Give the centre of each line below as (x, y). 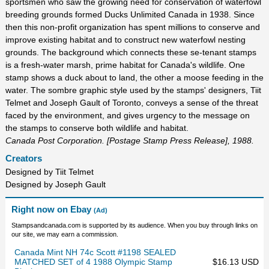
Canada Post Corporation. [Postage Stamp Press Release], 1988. (129, 140)
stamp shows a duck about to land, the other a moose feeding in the (134, 77)
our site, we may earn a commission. (65, 234)
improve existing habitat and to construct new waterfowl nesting (125, 39)
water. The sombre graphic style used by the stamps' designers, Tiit (133, 90)
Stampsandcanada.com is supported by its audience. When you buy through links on (134, 225)
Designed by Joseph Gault (55, 185)
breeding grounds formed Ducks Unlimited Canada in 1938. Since (130, 14)
